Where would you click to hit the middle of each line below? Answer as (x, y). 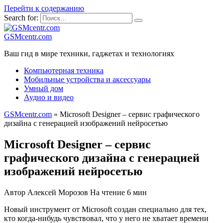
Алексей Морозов (58, 192)
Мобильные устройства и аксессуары (87, 79)
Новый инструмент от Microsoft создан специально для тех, (105, 209)
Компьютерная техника (64, 70)
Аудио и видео (49, 97)
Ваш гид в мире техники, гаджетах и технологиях (89, 54)
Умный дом (44, 88)
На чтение (108, 192)
